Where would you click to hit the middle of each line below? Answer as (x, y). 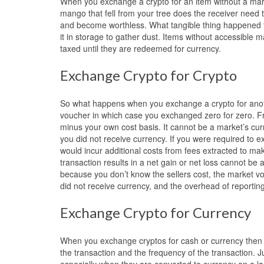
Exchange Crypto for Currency (156, 212)
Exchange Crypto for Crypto (148, 75)
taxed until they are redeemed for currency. (141, 48)
